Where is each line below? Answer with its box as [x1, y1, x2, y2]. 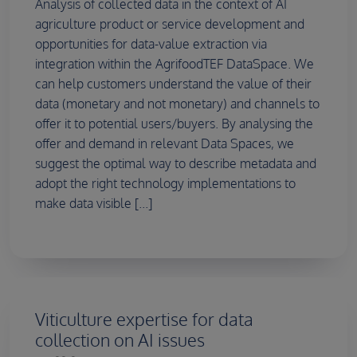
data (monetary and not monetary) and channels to [35, 96, 320, 112]
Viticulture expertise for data [35, 308, 253, 331]
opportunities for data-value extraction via [35, 36, 267, 53]
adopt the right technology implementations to [35, 175, 296, 192]
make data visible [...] [35, 195, 152, 212]
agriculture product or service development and [35, 16, 304, 33]
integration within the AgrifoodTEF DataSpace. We [35, 56, 314, 73]
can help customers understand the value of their [35, 76, 312, 92]
